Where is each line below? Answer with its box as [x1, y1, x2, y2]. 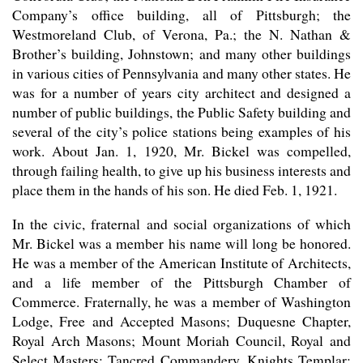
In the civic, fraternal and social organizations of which [12, 213, 351, 233]
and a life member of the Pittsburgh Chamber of [12, 271, 351, 292]
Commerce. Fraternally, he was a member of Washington [12, 291, 351, 311]
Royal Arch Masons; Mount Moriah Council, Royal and [12, 330, 351, 350]
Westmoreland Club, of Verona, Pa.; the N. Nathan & [12, 24, 351, 45]
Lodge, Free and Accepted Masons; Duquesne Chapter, [12, 310, 351, 331]
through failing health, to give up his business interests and [12, 160, 351, 181]
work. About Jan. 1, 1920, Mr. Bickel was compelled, [12, 141, 351, 161]
